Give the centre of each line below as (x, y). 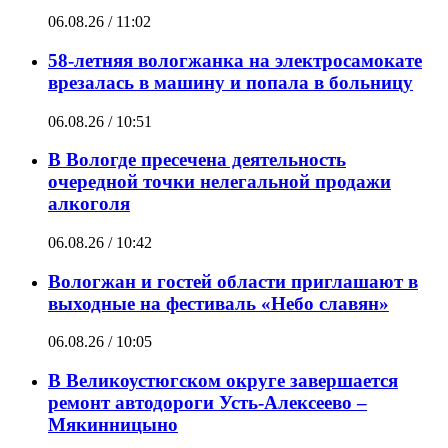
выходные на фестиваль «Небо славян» (218, 303)
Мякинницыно (113, 425)
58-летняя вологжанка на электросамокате (235, 60)
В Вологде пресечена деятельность (197, 160)
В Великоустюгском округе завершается (223, 381)
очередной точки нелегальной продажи (219, 182)
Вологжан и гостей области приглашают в (233, 281)
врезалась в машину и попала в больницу (230, 82)
